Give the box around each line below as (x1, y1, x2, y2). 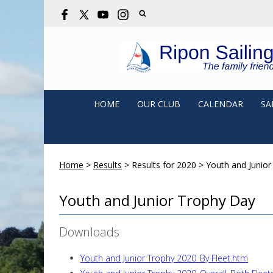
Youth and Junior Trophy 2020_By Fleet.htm (80, 252, 248, 264)
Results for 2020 (129, 159, 199, 171)
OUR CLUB (137, 97, 180, 110)
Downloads (59, 223, 119, 240)
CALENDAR (198, 97, 243, 110)
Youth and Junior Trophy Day (59, 190, 255, 210)
